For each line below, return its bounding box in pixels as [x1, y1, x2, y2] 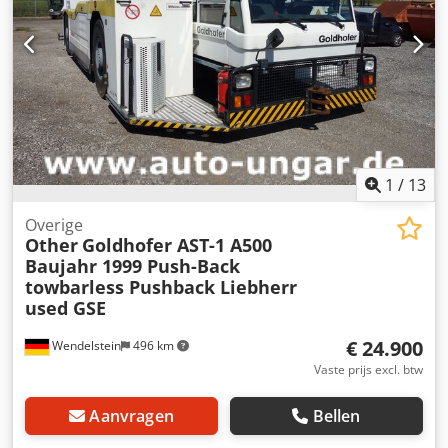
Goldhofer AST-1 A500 [82, 233, 272, 258]
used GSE [25, 296, 106, 321]
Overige [25, 214, 83, 237]
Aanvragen [89, 405, 174, 428]
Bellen [312, 405, 361, 428]
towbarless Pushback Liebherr [25, 275, 297, 300]
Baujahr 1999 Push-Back [25, 254, 240, 279]
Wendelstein [49, 337, 121, 355]
